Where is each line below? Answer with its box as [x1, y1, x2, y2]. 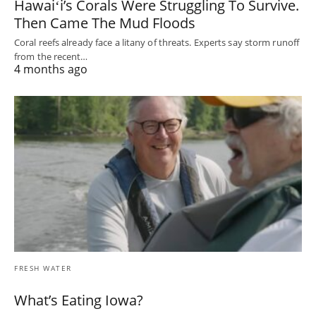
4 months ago [14, 61, 87, 77]
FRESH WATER [14, 263, 72, 274]
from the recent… [14, 49, 88, 63]
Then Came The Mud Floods [14, 13, 195, 32]
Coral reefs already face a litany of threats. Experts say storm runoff [14, 35, 300, 49]
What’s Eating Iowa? [14, 291, 143, 310]
